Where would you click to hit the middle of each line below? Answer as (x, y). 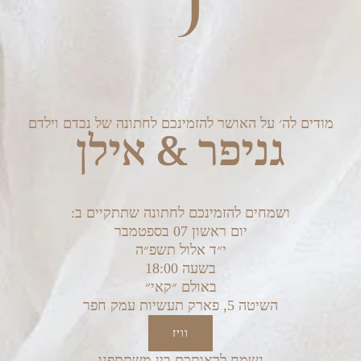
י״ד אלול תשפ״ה (180, 250)
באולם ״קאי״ (180, 287)
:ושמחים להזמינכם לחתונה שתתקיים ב (183, 213)
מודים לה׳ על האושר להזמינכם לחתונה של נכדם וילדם (180, 124)
